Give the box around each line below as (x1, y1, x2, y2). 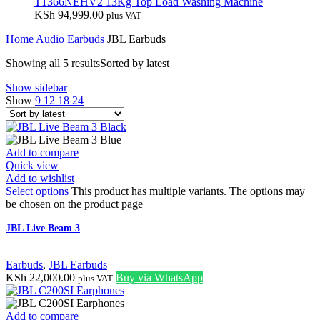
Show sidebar (6, 81, 67, 94)
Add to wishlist (6, 172, 74, 185)
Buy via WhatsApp (116, 271, 203, 284)
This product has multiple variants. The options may (71, 185, 305, 198)
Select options (6, 185, 69, 198)
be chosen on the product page (6, 198, 143, 211)
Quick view (6, 159, 59, 172)
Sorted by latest (100, 57, 169, 70)
